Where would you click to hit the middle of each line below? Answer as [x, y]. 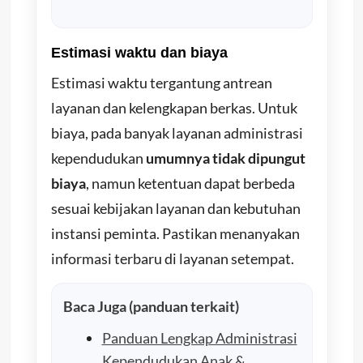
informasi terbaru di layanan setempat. [172, 258]
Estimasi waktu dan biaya [139, 52]
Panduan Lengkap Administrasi [199, 337]
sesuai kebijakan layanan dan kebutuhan [175, 208]
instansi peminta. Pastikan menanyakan [175, 233]
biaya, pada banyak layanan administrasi [177, 132]
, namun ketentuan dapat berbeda [190, 183]
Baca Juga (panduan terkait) [151, 306]
